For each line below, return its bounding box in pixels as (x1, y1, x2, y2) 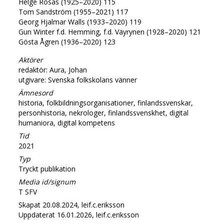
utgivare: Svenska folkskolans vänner (18, 74, 137, 84)
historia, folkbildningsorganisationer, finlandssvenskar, (18, 97, 193, 107)
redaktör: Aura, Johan (18, 64, 87, 74)
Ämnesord (18, 87, 53, 97)
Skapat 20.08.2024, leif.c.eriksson (18, 199, 125, 209)
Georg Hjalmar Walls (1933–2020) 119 (18, 16, 142, 26)
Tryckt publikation (18, 163, 76, 173)
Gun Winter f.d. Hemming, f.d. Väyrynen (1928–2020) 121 (18, 26, 201, 36)
